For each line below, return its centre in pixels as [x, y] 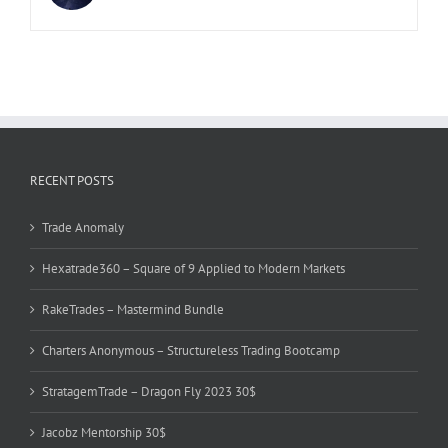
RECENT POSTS [72, 181]
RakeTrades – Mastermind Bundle [133, 310]
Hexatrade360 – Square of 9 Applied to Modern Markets [193, 269]
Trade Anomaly [83, 228]
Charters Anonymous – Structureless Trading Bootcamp [191, 351]
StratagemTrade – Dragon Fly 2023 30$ [149, 392]
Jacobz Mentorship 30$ [104, 433]
